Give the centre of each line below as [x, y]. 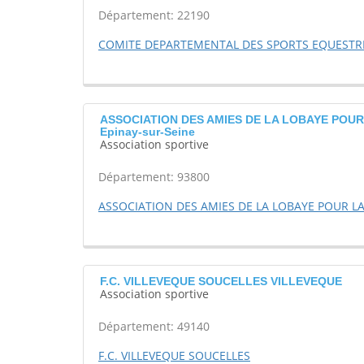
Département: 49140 [154, 327]
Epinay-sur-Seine [147, 132]
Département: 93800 [154, 177]
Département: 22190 [154, 15]
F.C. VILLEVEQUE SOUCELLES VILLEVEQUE [221, 282]
